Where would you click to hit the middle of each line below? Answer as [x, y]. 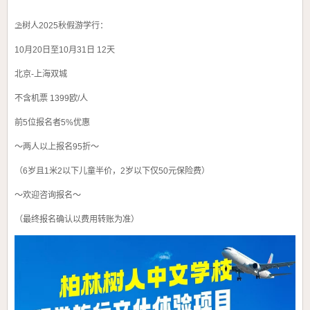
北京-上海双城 [41, 74]
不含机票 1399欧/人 [51, 99]
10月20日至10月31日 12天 [65, 50]
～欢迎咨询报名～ [48, 195]
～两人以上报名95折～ [57, 147]
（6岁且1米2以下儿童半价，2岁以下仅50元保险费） [112, 171]
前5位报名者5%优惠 [52, 123]
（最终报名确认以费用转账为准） [77, 220]
